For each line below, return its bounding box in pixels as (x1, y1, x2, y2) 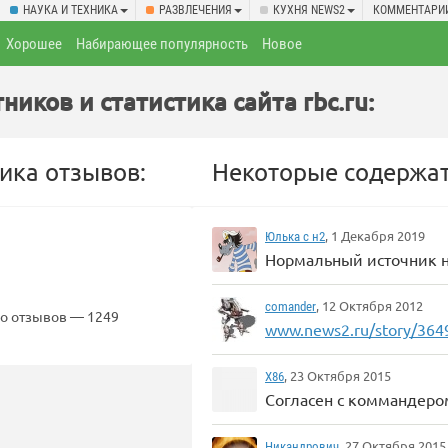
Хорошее (6, 35, 63, 53)
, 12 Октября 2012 (316, 297, 423, 314)
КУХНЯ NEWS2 (273, 3, 345, 17)
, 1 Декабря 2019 (325, 227, 425, 244)
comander (265, 299, 316, 314)
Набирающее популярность (76, 35, 249, 53)
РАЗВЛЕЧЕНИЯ (159, 3, 232, 17)
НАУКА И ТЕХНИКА (23, 3, 118, 17)
